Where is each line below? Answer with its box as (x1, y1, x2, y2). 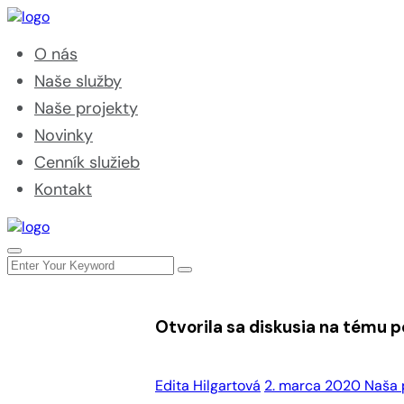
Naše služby (34, 70, 122, 92)
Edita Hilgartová (155, 376, 261, 395)
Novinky (34, 124, 93, 146)
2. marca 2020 (264, 376, 364, 395)
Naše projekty (34, 97, 138, 119)
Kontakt (34, 179, 92, 200)
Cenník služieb (34, 151, 140, 173)
